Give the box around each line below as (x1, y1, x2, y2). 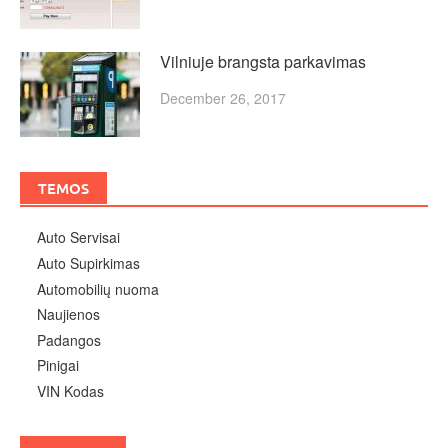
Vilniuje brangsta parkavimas (160, 50, 366, 74)
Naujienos (36, 304, 100, 325)
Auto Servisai (36, 227, 120, 248)
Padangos (36, 329, 101, 350)
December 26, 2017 (160, 88, 286, 109)
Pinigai (36, 355, 79, 376)
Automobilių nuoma (36, 278, 159, 299)
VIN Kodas (36, 380, 104, 401)
